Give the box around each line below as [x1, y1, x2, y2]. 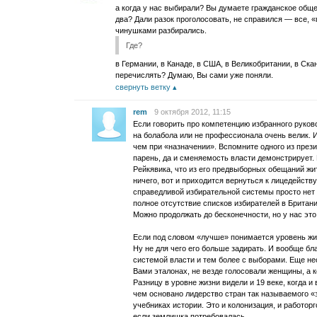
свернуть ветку [115, 83, 171, 91]
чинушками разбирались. [115, 26, 207, 35]
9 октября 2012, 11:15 [154, 108, 231, 116]
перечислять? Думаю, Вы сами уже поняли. [115, 71, 273, 79]
